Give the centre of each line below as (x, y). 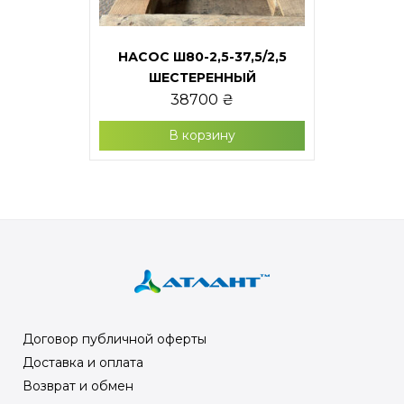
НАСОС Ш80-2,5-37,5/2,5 (202, 57)
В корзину (202, 135)
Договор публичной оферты (115, 339)
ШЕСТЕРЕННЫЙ (202, 78)
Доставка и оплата (83, 363)
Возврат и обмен (78, 386)
